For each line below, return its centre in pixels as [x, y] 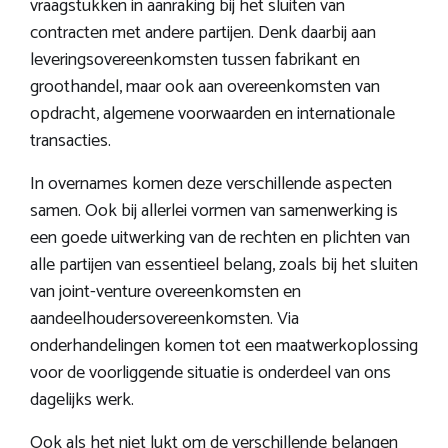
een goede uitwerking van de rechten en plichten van [220, 237]
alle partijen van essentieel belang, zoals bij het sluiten [224, 264]
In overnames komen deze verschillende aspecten [211, 183]
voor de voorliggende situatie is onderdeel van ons [210, 372]
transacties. [70, 140]
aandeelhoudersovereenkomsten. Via [164, 318]
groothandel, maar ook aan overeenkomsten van [205, 86]
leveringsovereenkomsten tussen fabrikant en [195, 59]
